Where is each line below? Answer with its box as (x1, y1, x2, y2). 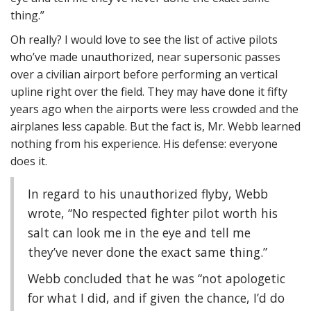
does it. (10, 153, 47, 169)
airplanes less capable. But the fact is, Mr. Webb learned (10, 119, 301, 134)
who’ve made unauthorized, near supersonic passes (10, 49, 280, 65)
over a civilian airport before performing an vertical (10, 67, 278, 82)
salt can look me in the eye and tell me (28, 224, 251, 241)
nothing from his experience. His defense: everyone (10, 136, 278, 151)
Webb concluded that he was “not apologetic (28, 270, 285, 287)
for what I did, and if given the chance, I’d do (28, 289, 285, 306)
